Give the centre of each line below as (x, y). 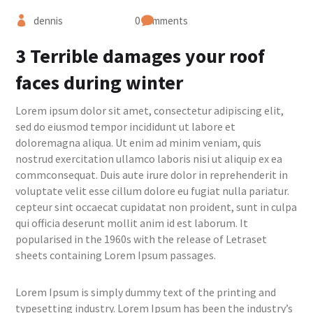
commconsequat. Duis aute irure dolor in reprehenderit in (152, 175)
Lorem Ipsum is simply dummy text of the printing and (146, 292)
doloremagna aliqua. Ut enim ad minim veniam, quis (139, 143)
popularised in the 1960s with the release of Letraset (141, 239)
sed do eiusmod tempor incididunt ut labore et (126, 126)
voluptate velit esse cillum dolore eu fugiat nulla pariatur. (153, 191)
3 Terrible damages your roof (140, 56)
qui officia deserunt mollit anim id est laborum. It (132, 223)
